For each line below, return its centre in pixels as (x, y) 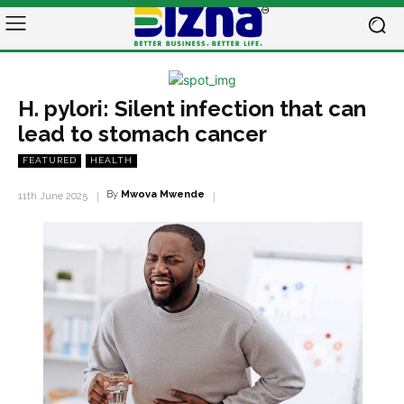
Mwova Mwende (163, 194)
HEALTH (111, 160)
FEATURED (50, 160)
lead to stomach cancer (142, 134)
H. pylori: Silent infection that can (192, 109)
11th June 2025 (53, 197)
